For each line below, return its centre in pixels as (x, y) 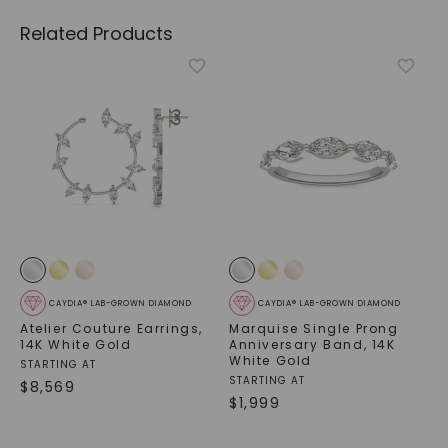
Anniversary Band (296, 345)
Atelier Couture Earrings (109, 329)
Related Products (96, 34)
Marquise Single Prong (314, 329)
